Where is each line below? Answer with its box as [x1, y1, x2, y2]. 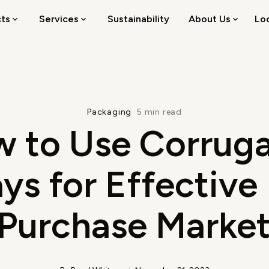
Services [39, 13, 79, 25]
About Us [189, 13, 231, 25]
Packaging [87, 106, 134, 117]
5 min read [137, 106, 182, 117]
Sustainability [107, 13, 170, 25]
